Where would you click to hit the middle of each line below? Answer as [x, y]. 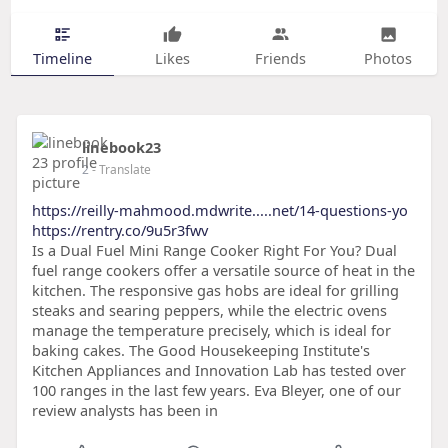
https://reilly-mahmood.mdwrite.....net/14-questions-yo [219, 210]
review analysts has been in [124, 410]
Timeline [62, 57]
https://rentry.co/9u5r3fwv [119, 230]
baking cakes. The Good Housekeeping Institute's [200, 350]
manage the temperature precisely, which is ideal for [211, 330]
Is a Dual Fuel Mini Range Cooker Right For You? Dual [214, 250]
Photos [388, 57]
